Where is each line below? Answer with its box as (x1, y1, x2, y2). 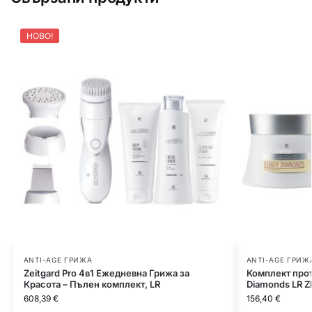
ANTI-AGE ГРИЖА (23, 255, 93, 264)
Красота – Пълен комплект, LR (23, 278, 160, 290)
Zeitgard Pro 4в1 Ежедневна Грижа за (23, 267, 189, 279)
